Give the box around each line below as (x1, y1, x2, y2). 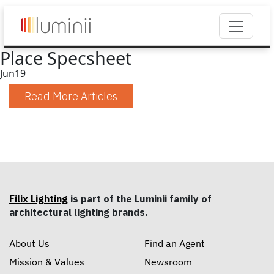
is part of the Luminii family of (68, 193, 212, 205)
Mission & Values (9, 256, 84, 268)
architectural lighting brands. (9, 206, 148, 218)
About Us (9, 237, 50, 250)
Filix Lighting (9, 193, 68, 205)
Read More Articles (24, 89, 117, 103)
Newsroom (144, 256, 192, 268)
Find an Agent (144, 237, 205, 250)
